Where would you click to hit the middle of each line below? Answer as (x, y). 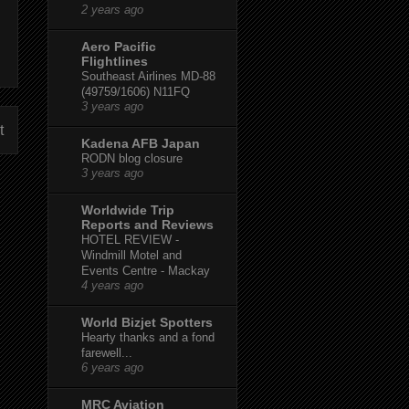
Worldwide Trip (128, 210)
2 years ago (112, 10)
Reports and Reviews (147, 224)
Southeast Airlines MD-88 (148, 76)
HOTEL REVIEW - (130, 239)
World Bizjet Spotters (147, 322)
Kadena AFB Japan (141, 143)
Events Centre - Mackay (146, 270)
